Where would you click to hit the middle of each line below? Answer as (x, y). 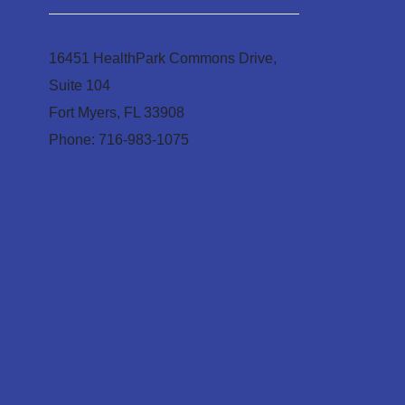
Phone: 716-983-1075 (118, 139)
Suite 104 (79, 85)
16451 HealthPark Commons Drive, (162, 58)
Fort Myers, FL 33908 (116, 112)
